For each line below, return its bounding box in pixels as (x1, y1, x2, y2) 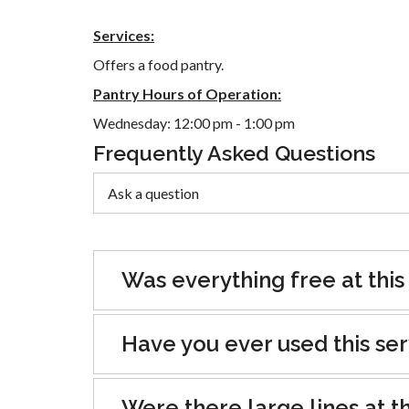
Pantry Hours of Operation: (93, 85, 281, 103)
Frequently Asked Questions (93, 141, 375, 166)
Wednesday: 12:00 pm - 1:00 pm (93, 114, 295, 132)
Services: (93, 26, 154, 45)
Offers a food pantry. (93, 56, 224, 74)
